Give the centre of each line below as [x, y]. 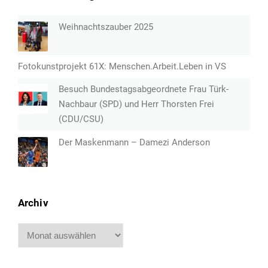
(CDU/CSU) [81, 119]
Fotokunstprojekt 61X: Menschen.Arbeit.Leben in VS [122, 66]
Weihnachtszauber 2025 [106, 27]
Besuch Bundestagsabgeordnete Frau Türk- [144, 89]
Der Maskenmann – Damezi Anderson [134, 142]
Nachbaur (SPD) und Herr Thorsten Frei [136, 104]
